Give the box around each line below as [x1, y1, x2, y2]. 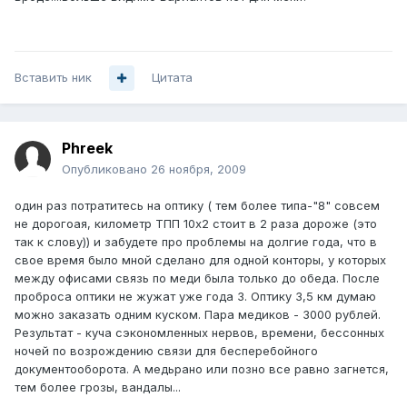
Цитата [152, 70, 193, 85]
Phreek [62, 139, 113, 158]
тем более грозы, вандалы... [15, 380, 181, 395]
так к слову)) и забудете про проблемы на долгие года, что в [15, 234, 377, 250]
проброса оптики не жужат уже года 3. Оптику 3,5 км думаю [15, 289, 376, 304]
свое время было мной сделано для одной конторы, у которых [15, 253, 386, 268]
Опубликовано [62, 162, 151, 177]
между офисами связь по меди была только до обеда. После [15, 271, 380, 286]
